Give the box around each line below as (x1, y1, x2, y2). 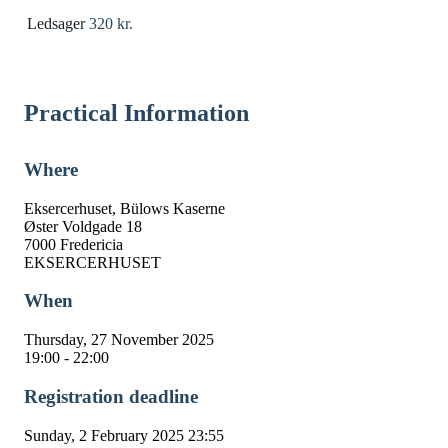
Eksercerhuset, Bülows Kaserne (24, 199, 225, 217)
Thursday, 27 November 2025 (24, 331, 214, 349)
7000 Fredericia (24, 235, 123, 253)
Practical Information (24, 99, 249, 126)
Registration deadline (24, 385, 198, 407)
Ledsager (27, 14, 85, 32)
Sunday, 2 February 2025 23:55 (24, 426, 224, 444)
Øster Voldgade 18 (24, 217, 142, 235)
